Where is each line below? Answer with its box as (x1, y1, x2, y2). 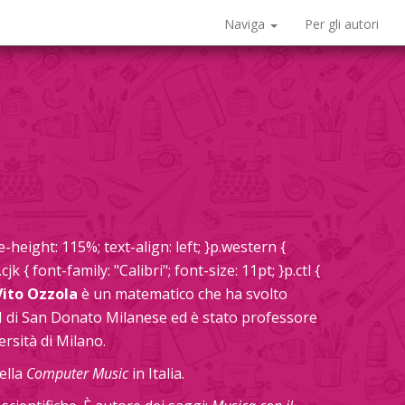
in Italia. (128, 363, 184, 383)
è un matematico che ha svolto (78, 284, 287, 304)
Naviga (224, 15, 268, 33)
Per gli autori (305, 15, 379, 33)
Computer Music (26, 363, 128, 383)
